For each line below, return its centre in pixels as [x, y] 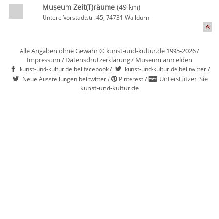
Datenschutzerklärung [98, 60]
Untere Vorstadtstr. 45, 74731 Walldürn [96, 17]
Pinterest [131, 79]
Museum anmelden [164, 60]
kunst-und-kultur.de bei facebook [64, 69]
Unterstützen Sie [183, 79]
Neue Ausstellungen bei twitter [64, 79]
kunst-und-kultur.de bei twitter [165, 69]
